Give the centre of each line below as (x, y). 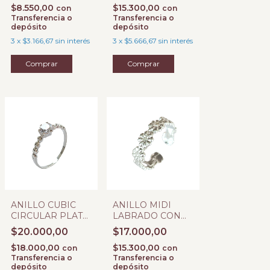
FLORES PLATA (146, 227)
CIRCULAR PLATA (50, 216)
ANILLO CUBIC (43, 205)
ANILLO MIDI (142, 205)
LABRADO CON (147, 216)
